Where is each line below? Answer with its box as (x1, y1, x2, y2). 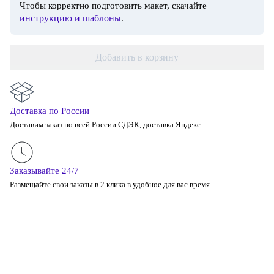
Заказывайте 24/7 (10, 166, 79, 176)
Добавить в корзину (95, 52, 179, 62)
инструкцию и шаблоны (20, 13, 121, 23)
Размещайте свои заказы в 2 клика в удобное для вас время (10, 180, 210, 189)
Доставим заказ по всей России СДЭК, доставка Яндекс (10, 120, 201, 129)
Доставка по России (10, 106, 89, 116)
